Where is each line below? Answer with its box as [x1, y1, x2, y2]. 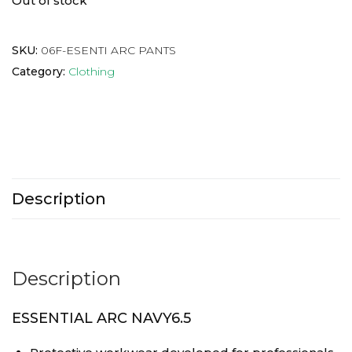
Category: [12, 64, 68, 79]
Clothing [68, 64, 115, 79]
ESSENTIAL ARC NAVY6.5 [12, 310, 191, 328]
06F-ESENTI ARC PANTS [41, 43, 176, 58]
